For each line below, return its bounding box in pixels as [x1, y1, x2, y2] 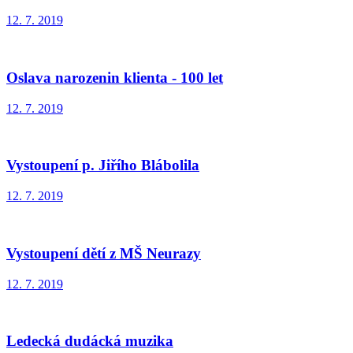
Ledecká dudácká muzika [6, 333, 173, 350]
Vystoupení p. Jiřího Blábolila [6, 157, 199, 174]
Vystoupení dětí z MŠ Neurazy [6, 244, 201, 262]
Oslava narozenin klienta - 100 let [6, 69, 223, 86]
